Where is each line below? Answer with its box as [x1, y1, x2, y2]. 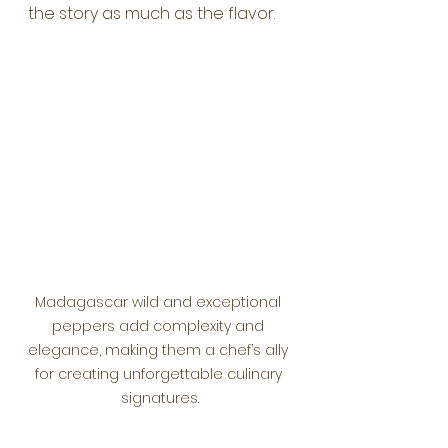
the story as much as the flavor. [28, 2, 275, 25]
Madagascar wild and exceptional [35, 292, 285, 313]
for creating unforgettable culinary [34, 364, 286, 385]
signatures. [121, 388, 199, 409]
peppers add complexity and [52, 316, 268, 337]
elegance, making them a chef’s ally [28, 340, 292, 361]
